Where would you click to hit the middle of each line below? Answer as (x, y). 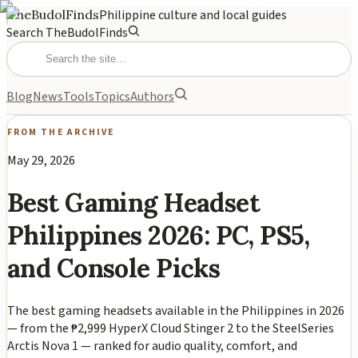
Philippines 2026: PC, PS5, (159, 236)
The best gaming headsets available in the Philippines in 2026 (176, 310)
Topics (112, 97)
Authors (152, 97)
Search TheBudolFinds (67, 33)
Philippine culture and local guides (193, 15)
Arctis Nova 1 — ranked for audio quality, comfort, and (152, 346)
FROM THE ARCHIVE (61, 132)
